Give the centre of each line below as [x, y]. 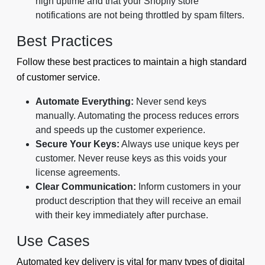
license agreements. [78, 172]
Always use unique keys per [179, 144]
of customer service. [58, 77]
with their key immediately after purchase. [122, 215]
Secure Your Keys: [77, 144]
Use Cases [53, 240]
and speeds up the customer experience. [120, 130]
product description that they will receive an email [138, 201]
